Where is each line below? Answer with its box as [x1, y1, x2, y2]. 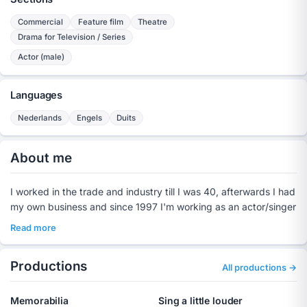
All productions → [221, 262, 297, 273]
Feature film [77, 17, 123, 27]
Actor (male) [18, 52, 65, 62]
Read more [10, 222, 57, 233]
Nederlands [18, 113, 62, 123]
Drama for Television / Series [18, 32, 126, 42]
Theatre [138, 17, 168, 27]
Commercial [18, 17, 64, 27]
